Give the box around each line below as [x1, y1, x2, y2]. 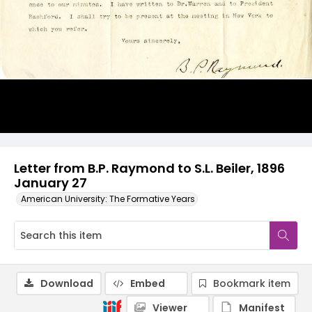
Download [40, 276, 93, 290]
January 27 [14, 174, 87, 192]
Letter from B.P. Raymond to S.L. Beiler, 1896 [14, 159, 285, 177]
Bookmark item [213, 276, 290, 290]
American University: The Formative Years [21, 193, 195, 205]
